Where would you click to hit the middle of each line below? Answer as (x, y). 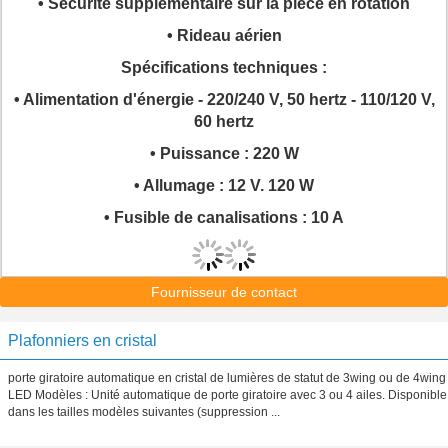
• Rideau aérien (224, 35)
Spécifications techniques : (224, 67)
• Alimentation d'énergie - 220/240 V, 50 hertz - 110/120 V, (224, 99)
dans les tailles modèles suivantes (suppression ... (144, 412)
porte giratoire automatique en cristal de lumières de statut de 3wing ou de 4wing (227, 378)
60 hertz (224, 121)
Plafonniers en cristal (82, 340)
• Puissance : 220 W (224, 153)
